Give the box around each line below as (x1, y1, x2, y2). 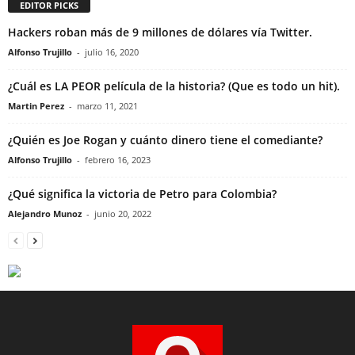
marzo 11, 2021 (77, 100, 138, 113)
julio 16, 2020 (85, 46, 139, 59)
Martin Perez (8, 100, 64, 113)
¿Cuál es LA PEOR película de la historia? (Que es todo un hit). (8, 78, 340, 94)
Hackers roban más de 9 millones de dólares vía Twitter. (8, 25, 312, 40)
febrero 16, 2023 (85, 154, 151, 166)
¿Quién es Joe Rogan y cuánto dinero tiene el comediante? (8, 132, 323, 148)
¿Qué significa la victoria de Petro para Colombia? (8, 186, 277, 202)
